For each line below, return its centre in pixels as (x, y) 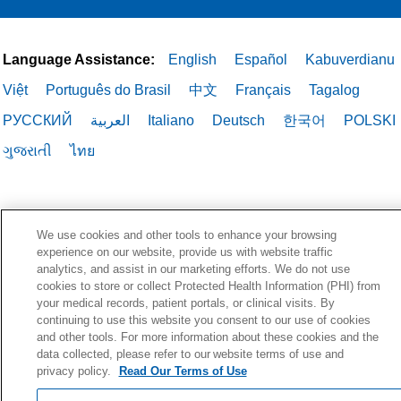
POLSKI (370, 121)
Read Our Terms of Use (183, 371)
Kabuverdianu (350, 60)
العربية (110, 121)
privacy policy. (75, 371)
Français (263, 90)
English (192, 60)
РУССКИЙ (38, 121)
